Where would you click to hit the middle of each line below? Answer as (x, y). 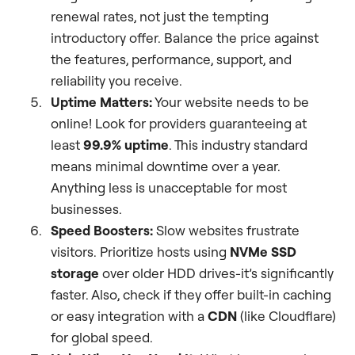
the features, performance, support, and (171, 59)
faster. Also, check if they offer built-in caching (191, 295)
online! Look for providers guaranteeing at (179, 124)
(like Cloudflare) (286, 316)
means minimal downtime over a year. (166, 166)
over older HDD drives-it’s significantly (216, 273)
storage (75, 273)
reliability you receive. (116, 81)
